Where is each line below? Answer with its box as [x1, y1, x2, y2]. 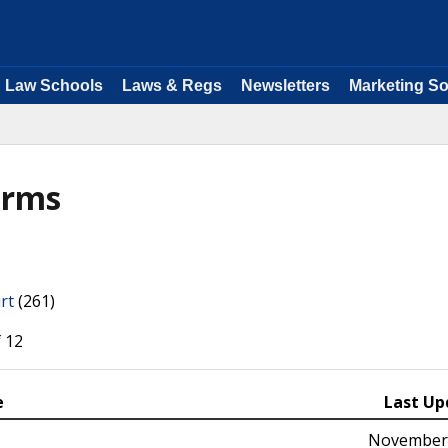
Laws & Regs [122, 77, 222, 94]
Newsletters [241, 77, 330, 94]
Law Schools [5, 77, 103, 94]
